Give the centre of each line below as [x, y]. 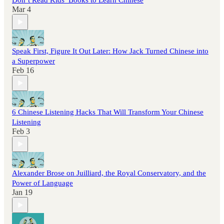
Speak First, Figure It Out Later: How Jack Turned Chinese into [110, 51]
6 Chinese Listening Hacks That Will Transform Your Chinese [108, 112]
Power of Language [42, 183]
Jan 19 [22, 192]
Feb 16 [23, 70]
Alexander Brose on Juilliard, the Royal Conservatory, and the [109, 173]
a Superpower [33, 61]
